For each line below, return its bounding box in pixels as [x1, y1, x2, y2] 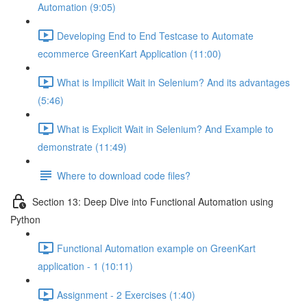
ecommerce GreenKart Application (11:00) [38, 47, 221, 60]
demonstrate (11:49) [38, 140, 127, 153]
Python [10, 212, 40, 226]
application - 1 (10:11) [38, 259, 133, 273]
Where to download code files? [57, 168, 191, 182]
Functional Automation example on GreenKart [57, 241, 256, 255]
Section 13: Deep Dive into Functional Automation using [32, 194, 273, 208]
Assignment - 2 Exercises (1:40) [57, 287, 195, 302]
